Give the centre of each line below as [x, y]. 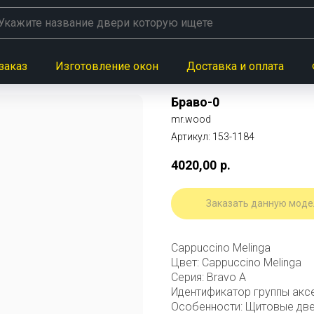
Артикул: [192, 137]
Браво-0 [195, 102]
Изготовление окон [107, 67]
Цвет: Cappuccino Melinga [236, 262]
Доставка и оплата [235, 67]
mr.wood [191, 119]
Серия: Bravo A [209, 277]
